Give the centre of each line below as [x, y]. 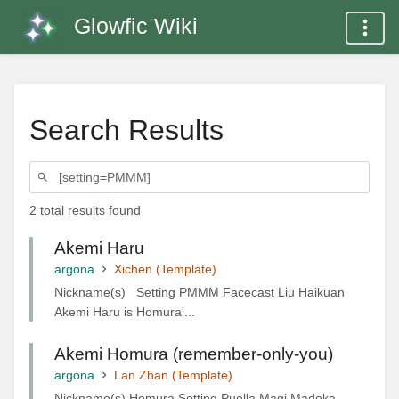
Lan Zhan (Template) [173, 375]
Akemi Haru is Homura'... [125, 311]
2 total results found [85, 211]
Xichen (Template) [165, 269]
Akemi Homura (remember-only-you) [194, 354]
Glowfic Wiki [136, 26]
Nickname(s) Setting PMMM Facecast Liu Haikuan [199, 292]
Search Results [126, 130]
